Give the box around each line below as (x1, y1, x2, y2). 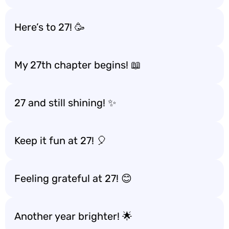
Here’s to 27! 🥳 (14, 21, 85, 33)
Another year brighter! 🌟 (14, 210, 132, 222)
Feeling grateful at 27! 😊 (14, 172, 132, 185)
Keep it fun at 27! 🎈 (14, 134, 107, 147)
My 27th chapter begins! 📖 (14, 59, 141, 71)
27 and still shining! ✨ (14, 97, 116, 109)
